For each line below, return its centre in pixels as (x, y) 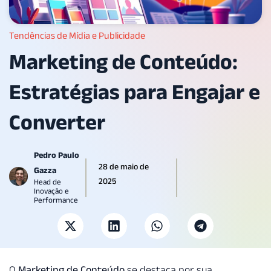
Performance (56, 200)
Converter (57, 122)
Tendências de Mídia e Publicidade (77, 36)
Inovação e (51, 191)
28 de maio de (123, 167)
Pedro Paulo (57, 155)
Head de (47, 182)
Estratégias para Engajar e (135, 92)
